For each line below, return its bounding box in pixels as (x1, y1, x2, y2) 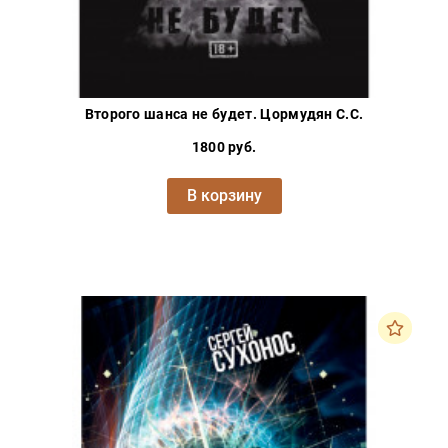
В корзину (186, 186, 262, 206)
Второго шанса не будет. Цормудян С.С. (84, 106, 364, 123)
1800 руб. (191, 139, 257, 156)
